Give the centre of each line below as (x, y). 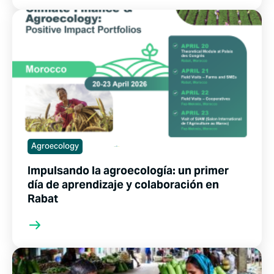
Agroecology (55, 147)
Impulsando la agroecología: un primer (128, 170)
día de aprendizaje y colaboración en (123, 184)
